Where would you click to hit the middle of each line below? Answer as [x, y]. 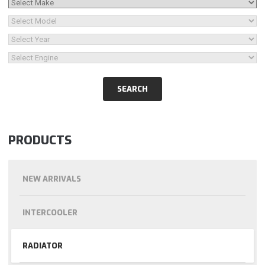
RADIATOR [42, 246]
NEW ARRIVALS [51, 179]
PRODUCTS [40, 140]
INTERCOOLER [50, 212]
